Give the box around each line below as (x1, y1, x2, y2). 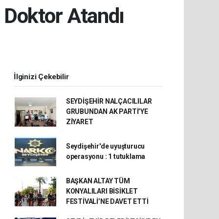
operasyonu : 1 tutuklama (66, 153, 146, 160)
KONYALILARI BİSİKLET (66, 187, 138, 195)
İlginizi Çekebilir (14, 72, 69, 81)
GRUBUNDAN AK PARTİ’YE (66, 108, 148, 115)
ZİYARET (66, 118, 93, 126)
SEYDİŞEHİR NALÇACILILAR (66, 97, 152, 105)
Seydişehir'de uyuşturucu (66, 142, 145, 150)
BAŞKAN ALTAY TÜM (66, 177, 130, 185)
